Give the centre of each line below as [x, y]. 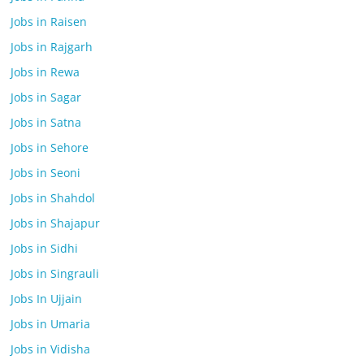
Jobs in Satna [46, 122]
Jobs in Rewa [45, 72]
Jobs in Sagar [46, 97]
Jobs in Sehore [50, 147]
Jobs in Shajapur [56, 223]
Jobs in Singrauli [55, 273]
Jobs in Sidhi [45, 248]
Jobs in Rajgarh [52, 47]
